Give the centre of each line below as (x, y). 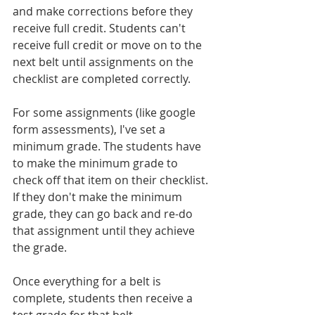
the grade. (40, 247)
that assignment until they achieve (105, 230)
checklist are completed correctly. (102, 78)
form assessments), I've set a (90, 129)
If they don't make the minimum (99, 197)
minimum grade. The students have (108, 146)
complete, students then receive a (104, 298)
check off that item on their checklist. (112, 180)
